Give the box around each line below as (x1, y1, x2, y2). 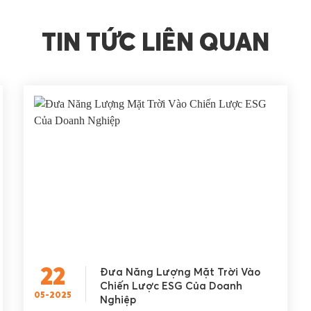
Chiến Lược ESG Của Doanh (99, 281, 242, 292)
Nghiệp (99, 295, 136, 306)
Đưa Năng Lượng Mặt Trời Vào (99, 267, 260, 278)
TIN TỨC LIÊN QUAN (42, 32, 269, 56)
